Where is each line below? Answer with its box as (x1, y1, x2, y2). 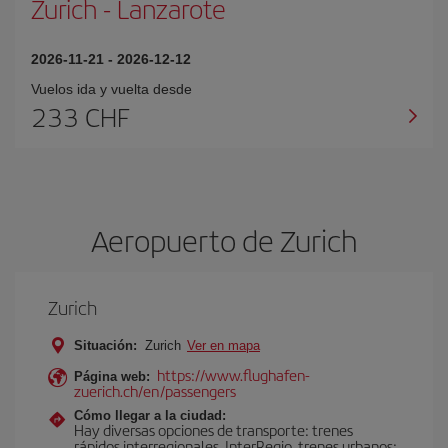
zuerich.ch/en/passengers (74, 380, 236, 401)
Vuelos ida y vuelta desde (31, 81, 192, 97)
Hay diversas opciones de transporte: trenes (74, 419, 353, 440)
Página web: (74, 369, 150, 384)
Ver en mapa (187, 338, 260, 353)
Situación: (74, 338, 137, 353)
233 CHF (31, 98, 129, 135)
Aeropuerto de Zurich (91, 219, 357, 261)
